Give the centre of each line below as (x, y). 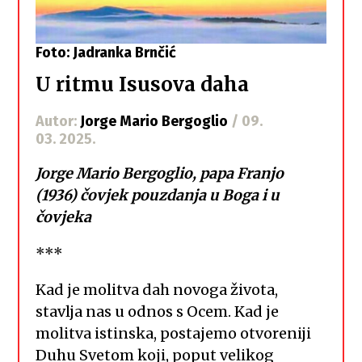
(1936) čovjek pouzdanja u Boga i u (158, 195)
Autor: (58, 121)
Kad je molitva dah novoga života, (157, 289)
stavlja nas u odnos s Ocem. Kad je (158, 311)
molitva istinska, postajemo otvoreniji (174, 333)
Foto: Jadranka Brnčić (106, 53)
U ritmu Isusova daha (143, 84)
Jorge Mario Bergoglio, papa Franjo (160, 173)
